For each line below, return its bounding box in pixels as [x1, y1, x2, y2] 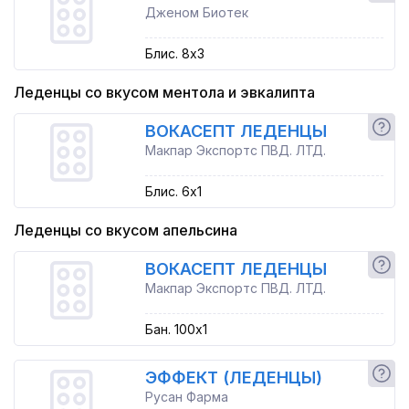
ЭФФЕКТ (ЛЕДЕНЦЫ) [144, 368, 322, 387]
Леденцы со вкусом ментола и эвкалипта [14, 83, 315, 101]
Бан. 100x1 [144, 321, 207, 337]
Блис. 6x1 [144, 184, 202, 199]
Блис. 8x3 [144, 46, 204, 61]
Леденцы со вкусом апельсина [14, 221, 237, 239]
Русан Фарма [144, 389, 228, 404]
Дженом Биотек [144, 5, 248, 20]
